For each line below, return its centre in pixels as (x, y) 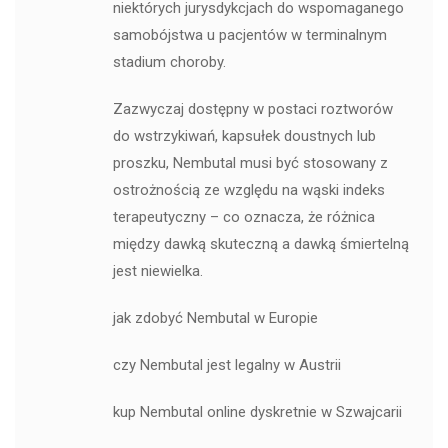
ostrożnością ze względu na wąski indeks (248, 190)
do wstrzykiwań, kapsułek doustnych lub (244, 136)
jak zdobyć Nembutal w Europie (215, 318)
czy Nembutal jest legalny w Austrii (226, 365)
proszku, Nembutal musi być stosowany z (250, 163)
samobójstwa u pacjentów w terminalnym (249, 35)
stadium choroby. (169, 62)
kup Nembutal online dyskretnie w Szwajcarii (257, 412)
